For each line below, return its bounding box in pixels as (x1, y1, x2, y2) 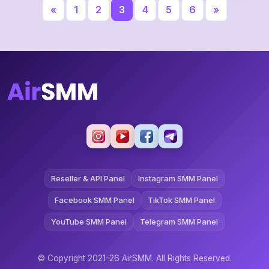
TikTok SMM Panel (147, 195, 215, 205)
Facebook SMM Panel (54, 195, 134, 205)
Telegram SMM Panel (140, 217, 218, 227)
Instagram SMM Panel (138, 174, 218, 184)
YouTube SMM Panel (51, 217, 127, 227)
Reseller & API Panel (51, 174, 125, 184)
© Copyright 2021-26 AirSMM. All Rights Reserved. (37, 253, 232, 264)
